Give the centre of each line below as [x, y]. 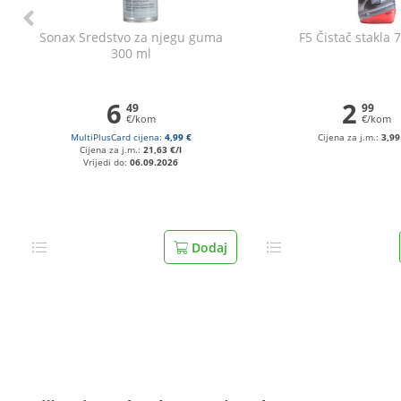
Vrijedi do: [107, 162]
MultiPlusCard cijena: [117, 137]
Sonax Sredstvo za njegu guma [131, 37]
